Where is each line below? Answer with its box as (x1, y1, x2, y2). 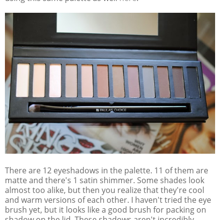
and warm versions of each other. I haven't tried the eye (5, 194, 211, 205)
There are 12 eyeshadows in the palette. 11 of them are (5, 165, 208, 176)
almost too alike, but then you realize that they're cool (5, 184, 204, 195)
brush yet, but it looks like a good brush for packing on (5, 204, 206, 215)
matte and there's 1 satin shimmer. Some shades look (5, 174, 204, 186)
